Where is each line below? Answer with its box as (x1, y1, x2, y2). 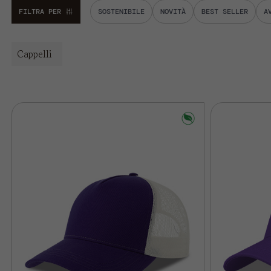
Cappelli (16, 47, 52, 61)
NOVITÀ (160, 7, 186, 16)
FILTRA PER (18, 7, 61, 16)
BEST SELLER (201, 7, 248, 16)
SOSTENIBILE (97, 7, 145, 16)
